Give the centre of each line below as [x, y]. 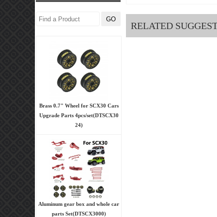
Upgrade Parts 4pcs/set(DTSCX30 [79, 115]
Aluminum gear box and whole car [79, 204]
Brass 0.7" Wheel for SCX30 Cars [79, 105]
